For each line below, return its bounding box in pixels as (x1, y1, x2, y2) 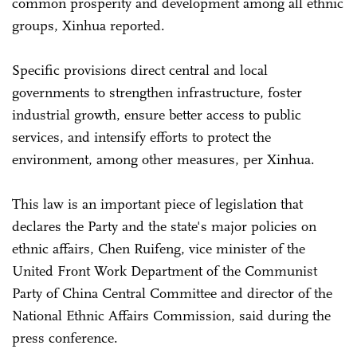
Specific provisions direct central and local (12, 61, 268, 79)
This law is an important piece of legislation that (12, 194, 303, 213)
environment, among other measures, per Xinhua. (12, 150, 319, 168)
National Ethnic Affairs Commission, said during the (12, 306, 331, 324)
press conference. (12, 328, 122, 347)
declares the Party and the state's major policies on (12, 217, 316, 235)
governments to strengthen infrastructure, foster (12, 83, 302, 101)
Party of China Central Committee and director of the (12, 284, 332, 302)
